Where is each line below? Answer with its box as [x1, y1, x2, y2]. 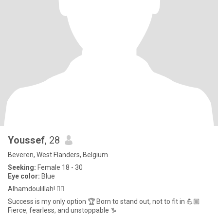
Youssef [8, 134, 45, 146]
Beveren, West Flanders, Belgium [8, 151, 108, 159]
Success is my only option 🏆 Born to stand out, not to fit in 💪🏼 [8, 198, 200, 205]
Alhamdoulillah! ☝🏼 [8, 185, 64, 193]
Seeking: [8, 163, 36, 171]
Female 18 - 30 [36, 163, 83, 171]
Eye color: [8, 172, 40, 180]
